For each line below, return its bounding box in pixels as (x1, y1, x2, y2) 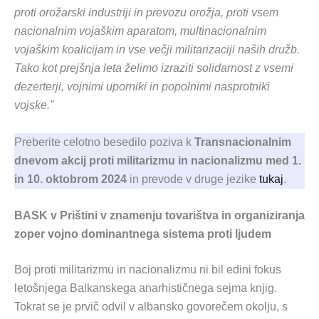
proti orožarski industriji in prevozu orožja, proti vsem (14, 6, 278, 19)
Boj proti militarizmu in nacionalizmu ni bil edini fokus (14, 263, 281, 276)
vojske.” (14, 98, 53, 111)
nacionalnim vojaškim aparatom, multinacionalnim (14, 24, 266, 37)
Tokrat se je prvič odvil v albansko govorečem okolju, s (14, 300, 288, 313)
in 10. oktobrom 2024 (14, 172, 127, 185)
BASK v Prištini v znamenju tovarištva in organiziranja (14, 209, 305, 222)
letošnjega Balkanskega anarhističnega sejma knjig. (14, 282, 277, 295)
